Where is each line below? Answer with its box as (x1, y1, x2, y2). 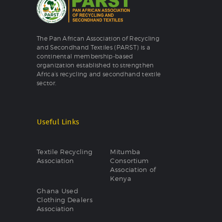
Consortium (110, 157, 149, 165)
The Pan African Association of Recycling (37, 35, 160, 42)
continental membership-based (37, 53, 133, 60)
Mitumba (110, 148, 141, 156)
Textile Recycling (37, 148, 93, 156)
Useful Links (37, 117, 79, 127)
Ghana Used (37, 187, 79, 195)
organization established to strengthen (37, 61, 154, 69)
